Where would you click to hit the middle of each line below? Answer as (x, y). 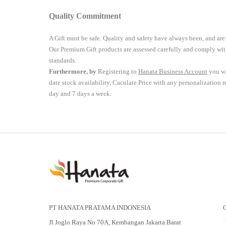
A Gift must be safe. (76, 38)
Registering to (118, 72)
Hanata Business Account (173, 72)
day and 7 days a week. (80, 94)
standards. (64, 61)
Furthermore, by (73, 72)
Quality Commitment (85, 16)
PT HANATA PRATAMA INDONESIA (100, 208)
